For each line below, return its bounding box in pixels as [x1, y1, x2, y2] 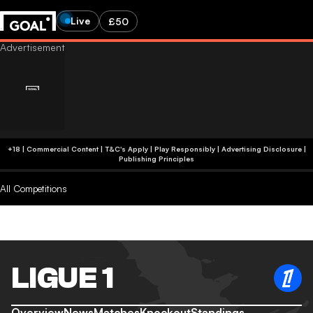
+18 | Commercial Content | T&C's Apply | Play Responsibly [104, 145, 215, 153]
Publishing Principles [119, 154, 194, 163]
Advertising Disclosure [221, 145, 302, 153]
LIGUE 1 [11, 261, 114, 296]
